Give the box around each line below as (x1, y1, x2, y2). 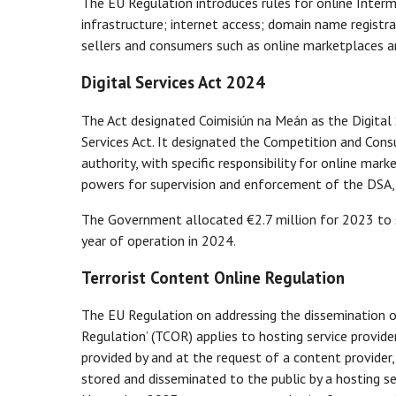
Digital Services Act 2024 (81, 72, 265, 94)
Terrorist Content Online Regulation (81, 266, 345, 288)
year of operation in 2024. (81, 231, 236, 249)
